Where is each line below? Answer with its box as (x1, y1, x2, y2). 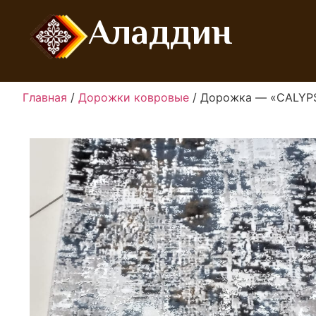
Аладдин (88, 12, 232, 51)
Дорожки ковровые (78, 90, 189, 104)
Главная (23, 90, 67, 104)
